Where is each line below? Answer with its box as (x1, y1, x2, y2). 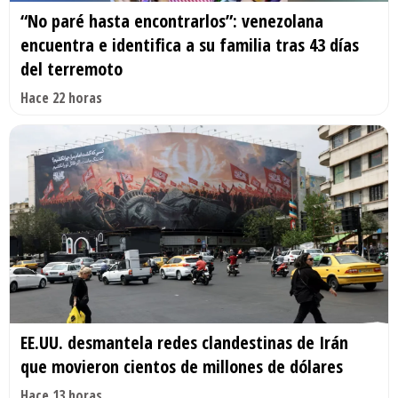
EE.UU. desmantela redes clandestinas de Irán (20, 330, 348, 355)
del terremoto (20, 56, 123, 81)
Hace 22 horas (20, 87, 102, 107)
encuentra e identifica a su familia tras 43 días (20, 32, 359, 57)
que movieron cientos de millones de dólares (20, 354, 343, 379)
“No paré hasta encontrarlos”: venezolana (20, 8, 323, 33)
